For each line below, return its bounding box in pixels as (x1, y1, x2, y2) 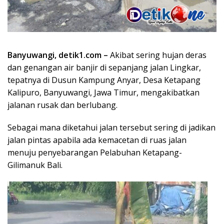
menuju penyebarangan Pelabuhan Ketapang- (7, 147, 182, 158)
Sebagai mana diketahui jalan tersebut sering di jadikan (7, 122, 215, 133)
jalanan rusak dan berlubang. (7, 99, 117, 111)
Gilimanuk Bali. (7, 159, 62, 171)
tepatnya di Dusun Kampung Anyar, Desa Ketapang (7, 74, 200, 86)
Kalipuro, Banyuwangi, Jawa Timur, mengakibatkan (7, 87, 199, 98)
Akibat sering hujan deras (108, 49, 206, 61)
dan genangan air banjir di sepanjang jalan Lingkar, (7, 62, 201, 73)
